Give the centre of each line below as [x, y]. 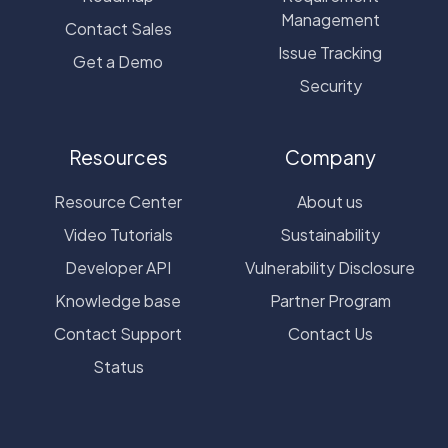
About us [330, 202]
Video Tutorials [118, 235]
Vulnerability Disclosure [330, 268]
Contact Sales [118, 29]
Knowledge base [118, 301]
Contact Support [118, 334]
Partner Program [330, 301]
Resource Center [118, 202]
